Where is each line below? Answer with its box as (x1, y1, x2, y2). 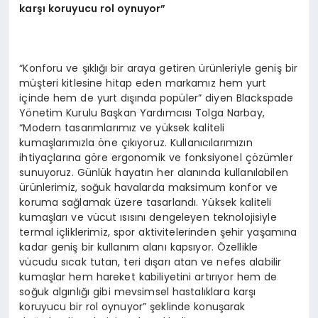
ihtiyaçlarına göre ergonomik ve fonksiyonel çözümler (19, 150, 293, 165)
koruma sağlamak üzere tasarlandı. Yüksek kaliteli (19, 194, 272, 209)
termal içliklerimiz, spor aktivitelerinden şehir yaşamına (19, 224, 297, 239)
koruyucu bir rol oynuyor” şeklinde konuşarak (19, 299, 246, 314)
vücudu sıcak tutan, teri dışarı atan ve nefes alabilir (19, 254, 282, 269)
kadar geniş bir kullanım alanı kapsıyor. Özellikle (19, 239, 258, 254)
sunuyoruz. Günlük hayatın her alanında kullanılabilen (19, 165, 288, 180)
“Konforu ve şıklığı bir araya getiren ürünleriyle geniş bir (19, 60, 298, 75)
